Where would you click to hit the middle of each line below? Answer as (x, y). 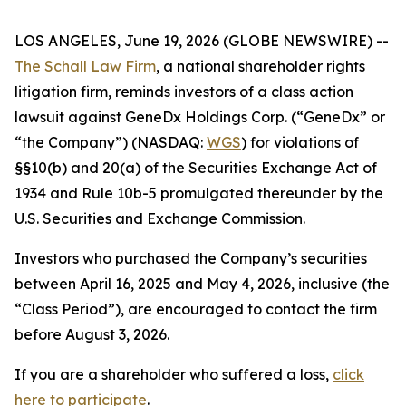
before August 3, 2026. (92, 334)
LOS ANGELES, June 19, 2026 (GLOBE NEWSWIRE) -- (202, 41)
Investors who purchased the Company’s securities (191, 258)
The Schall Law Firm (85, 66)
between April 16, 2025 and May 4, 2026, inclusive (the (202, 284)
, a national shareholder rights (261, 66)
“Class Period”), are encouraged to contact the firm (196, 309)
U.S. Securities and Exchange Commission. (160, 218)
